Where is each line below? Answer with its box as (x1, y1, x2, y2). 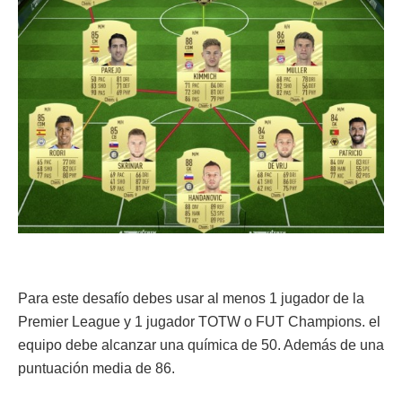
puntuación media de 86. (18, 361, 175, 377)
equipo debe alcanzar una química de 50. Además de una (18, 337, 384, 354)
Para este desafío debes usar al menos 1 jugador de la (18, 291, 364, 307)
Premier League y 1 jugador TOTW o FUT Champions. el (18, 314, 380, 330)
